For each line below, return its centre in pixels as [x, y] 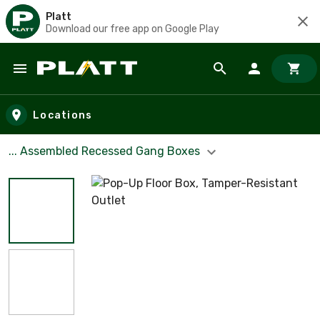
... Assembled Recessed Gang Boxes [106, 151]
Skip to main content [75, 82]
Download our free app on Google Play [132, 29]
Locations [63, 115]
